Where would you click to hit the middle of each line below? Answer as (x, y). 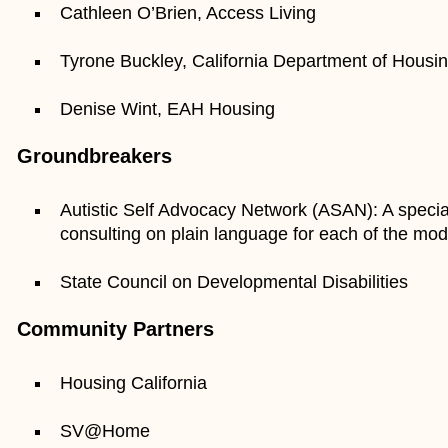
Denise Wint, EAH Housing (168, 108)
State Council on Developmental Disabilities (234, 281)
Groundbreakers (95, 155)
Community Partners (116, 328)
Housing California (134, 382)
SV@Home (105, 430)
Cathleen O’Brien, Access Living (188, 12)
